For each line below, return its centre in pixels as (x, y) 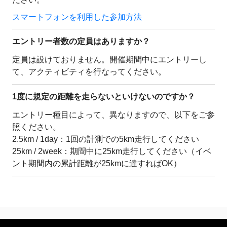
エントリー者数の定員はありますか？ (81, 41)
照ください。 (36, 127)
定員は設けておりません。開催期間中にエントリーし (109, 59)
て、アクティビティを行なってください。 (89, 71)
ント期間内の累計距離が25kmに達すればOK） (97, 163)
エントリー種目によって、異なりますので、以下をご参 (113, 115)
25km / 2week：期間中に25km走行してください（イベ (112, 151)
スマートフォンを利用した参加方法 (77, 17)
